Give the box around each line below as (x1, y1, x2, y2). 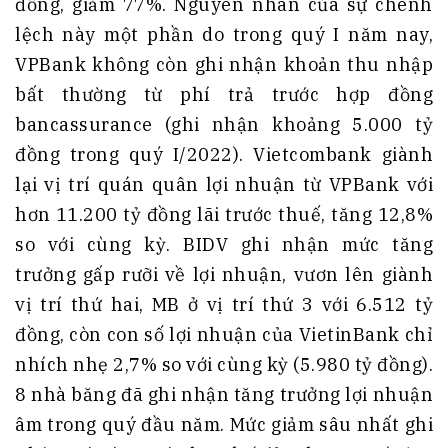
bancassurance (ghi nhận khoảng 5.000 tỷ (15, 113, 433, 137)
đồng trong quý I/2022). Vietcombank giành (15, 143, 433, 167)
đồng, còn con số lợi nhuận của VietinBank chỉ (15, 323, 433, 347)
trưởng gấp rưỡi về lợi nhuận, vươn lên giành (15, 263, 433, 287)
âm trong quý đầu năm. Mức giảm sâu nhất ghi (15, 413, 433, 437)
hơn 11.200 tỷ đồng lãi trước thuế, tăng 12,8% (15, 203, 433, 227)
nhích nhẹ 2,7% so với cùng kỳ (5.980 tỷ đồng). (15, 353, 433, 377)
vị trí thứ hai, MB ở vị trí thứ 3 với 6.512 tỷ (15, 293, 433, 317)
